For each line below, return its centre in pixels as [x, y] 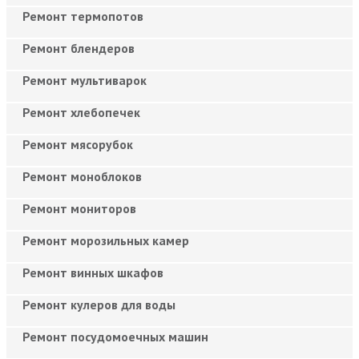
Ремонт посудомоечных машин [115, 336]
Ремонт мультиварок [85, 80]
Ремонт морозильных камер [106, 240]
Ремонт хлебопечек [81, 112]
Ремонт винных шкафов [93, 272]
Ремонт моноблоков [82, 176]
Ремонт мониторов [79, 208]
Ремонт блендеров [79, 48]
